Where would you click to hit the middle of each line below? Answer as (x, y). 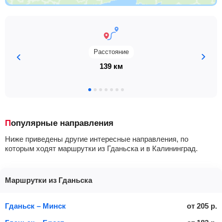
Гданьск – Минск (35, 206)
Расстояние (111, 52)
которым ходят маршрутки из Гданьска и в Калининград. (101, 148)
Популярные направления (62, 123)
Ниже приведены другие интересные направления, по (97, 139)
